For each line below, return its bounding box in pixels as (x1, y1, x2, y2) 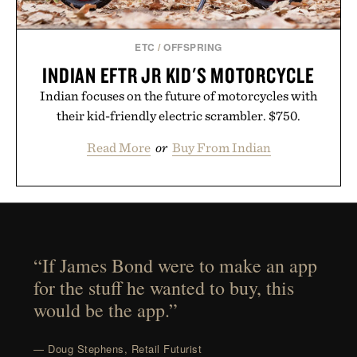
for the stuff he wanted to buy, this (33, 275, 295, 301)
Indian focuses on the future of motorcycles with (40, 87, 317, 104)
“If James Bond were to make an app (33, 253, 318, 279)
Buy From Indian (171, 139, 271, 155)
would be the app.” (33, 297, 178, 324)
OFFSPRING (163, 39, 222, 54)
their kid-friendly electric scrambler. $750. (57, 107, 300, 124)
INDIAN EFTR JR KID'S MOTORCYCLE (42, 61, 315, 88)
